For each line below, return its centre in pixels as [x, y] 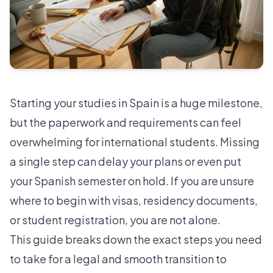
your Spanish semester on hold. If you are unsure [132, 180]
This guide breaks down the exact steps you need [136, 239]
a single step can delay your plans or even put [126, 161]
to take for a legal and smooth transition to [118, 258]
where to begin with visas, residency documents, [134, 200]
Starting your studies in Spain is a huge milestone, [136, 102]
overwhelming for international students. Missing [135, 141]
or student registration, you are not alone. [115, 219]
